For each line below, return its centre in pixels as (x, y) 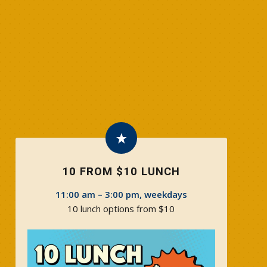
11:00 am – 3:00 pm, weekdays (121, 194)
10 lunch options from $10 (121, 209)
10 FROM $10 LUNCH (121, 172)
